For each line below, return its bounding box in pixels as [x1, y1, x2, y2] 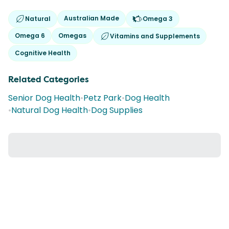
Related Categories [8, 74, 89, 85]
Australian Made [64, 14, 119, 22]
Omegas [58, 31, 86, 40]
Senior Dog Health [8, 92, 80, 104]
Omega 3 [143, 14, 173, 23]
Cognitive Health [15, 49, 71, 57]
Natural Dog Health [11, 104, 88, 116]
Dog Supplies [91, 104, 143, 116]
